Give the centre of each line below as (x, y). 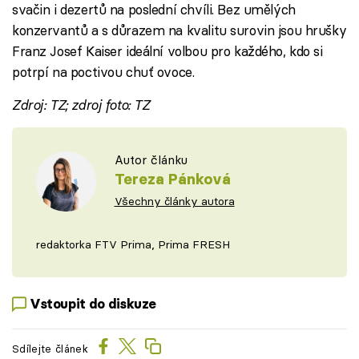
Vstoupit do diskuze (93, 304)
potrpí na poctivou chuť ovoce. (103, 71)
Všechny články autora (174, 201)
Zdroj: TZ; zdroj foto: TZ (81, 104)
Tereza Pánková (172, 179)
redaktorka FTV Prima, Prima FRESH (133, 244)
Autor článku (151, 159)
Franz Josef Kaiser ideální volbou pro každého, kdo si (167, 50)
